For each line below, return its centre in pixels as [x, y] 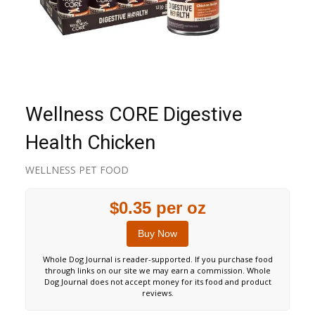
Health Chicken [90, 142]
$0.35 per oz [157, 208]
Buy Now [157, 233]
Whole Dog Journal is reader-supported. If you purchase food [157, 259]
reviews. [157, 293]
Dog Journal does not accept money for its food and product [157, 282]
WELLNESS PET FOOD [77, 170]
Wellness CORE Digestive [134, 114]
